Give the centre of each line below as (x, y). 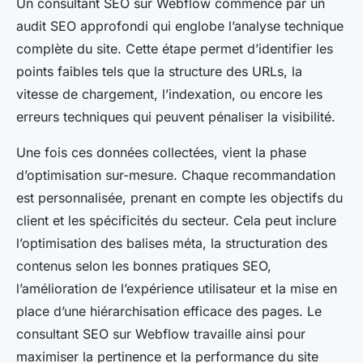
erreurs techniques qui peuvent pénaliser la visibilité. (176, 117)
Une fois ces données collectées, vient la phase (161, 153)
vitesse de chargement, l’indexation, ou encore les (169, 94)
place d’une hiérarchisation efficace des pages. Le (169, 312)
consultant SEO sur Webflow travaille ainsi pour (161, 334)
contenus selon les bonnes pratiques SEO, (144, 266)
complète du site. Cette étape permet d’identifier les (175, 49)
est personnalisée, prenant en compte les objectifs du (179, 198)
